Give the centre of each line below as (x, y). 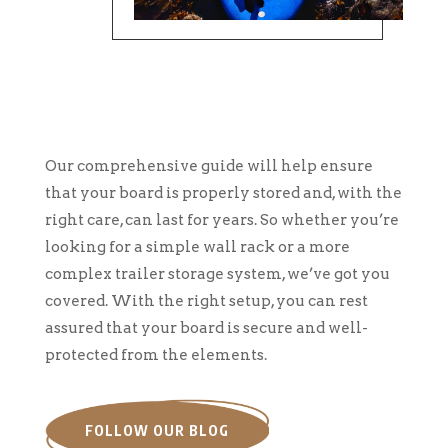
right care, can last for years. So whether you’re (221, 220)
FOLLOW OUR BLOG (156, 431)
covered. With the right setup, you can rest (206, 301)
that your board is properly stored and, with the (223, 193)
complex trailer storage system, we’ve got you (217, 274)
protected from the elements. (155, 355)
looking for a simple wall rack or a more (197, 247)
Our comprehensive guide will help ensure (208, 166)
